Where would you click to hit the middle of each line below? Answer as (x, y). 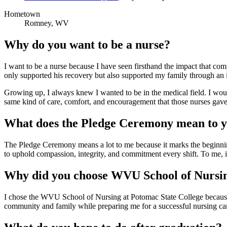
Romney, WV (47, 23)
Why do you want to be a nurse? (87, 45)
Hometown (22, 14)
